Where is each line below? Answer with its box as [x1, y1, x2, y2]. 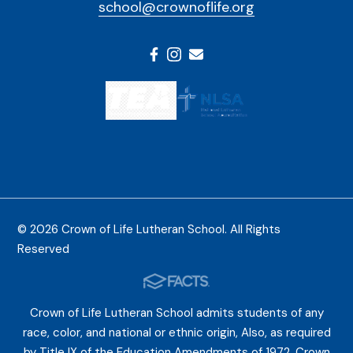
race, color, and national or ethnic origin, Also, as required [22, 325, 331, 341]
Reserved [17, 241, 70, 258]
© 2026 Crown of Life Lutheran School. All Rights [17, 221, 281, 238]
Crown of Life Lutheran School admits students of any [29, 305, 324, 321]
